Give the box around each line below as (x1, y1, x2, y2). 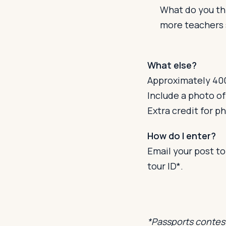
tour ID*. (147, 159, 183, 172)
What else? (147, 59, 197, 72)
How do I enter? (147, 129, 216, 142)
